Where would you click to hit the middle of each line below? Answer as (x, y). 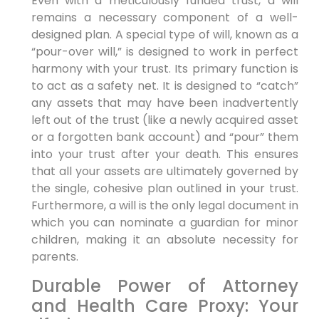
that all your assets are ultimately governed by (164, 172)
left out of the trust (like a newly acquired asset (164, 120)
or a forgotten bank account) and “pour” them (164, 137)
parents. (54, 257)
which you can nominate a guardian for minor (164, 223)
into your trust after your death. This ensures (164, 155)
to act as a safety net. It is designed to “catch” (164, 86)
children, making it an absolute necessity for (164, 240)
